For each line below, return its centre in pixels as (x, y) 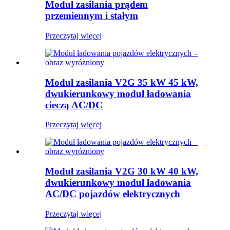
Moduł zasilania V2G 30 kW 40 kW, (122, 171)
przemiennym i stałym (92, 16)
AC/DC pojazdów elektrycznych (113, 194)
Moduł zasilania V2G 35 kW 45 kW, (122, 82)
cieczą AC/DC (74, 105)
